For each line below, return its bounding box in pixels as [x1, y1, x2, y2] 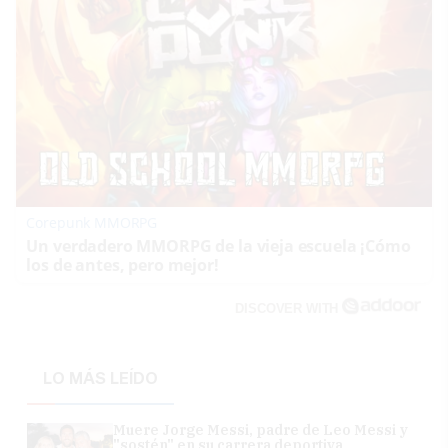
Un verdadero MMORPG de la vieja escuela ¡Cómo [26, 234, 411, 257]
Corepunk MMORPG [26, 212, 158, 232]
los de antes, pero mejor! [26, 253, 219, 276]
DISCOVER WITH [235, 300, 343, 316]
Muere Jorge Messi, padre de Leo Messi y [113, 420, 409, 439]
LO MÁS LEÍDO [43, 368, 159, 388]
